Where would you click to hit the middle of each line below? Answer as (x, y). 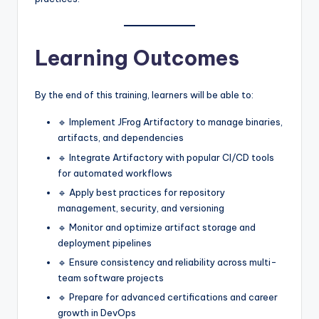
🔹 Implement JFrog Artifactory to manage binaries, (170, 122)
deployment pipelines (105, 242)
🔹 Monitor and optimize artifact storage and (157, 227)
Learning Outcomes (137, 58)
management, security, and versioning (141, 208)
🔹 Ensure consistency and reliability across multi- (167, 262)
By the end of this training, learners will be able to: (144, 95)
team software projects (111, 277)
